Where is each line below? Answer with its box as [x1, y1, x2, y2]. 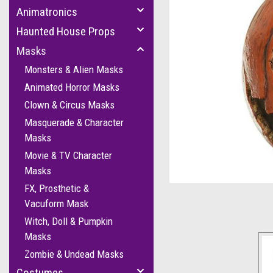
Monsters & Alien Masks [24, 63, 123, 76]
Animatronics [16, 5, 77, 19]
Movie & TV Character [24, 149, 112, 161]
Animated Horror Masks [24, 81, 119, 93]
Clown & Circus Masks [24, 99, 115, 111]
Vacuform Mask [24, 197, 88, 210]
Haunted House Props [16, 24, 115, 38]
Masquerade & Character [24, 116, 124, 129]
